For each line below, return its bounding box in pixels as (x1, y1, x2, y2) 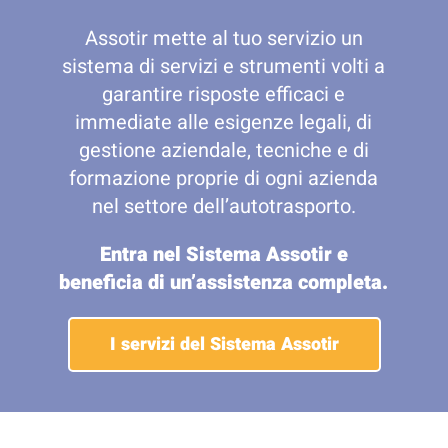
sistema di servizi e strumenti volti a (62, 52, 386, 81)
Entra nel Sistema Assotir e (99, 240, 348, 269)
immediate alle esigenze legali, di (75, 108, 373, 137)
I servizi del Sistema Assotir (109, 331, 339, 358)
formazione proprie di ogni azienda (69, 164, 379, 193)
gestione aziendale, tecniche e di (78, 136, 369, 165)
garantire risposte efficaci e (102, 80, 346, 109)
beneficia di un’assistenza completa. (59, 268, 389, 297)
